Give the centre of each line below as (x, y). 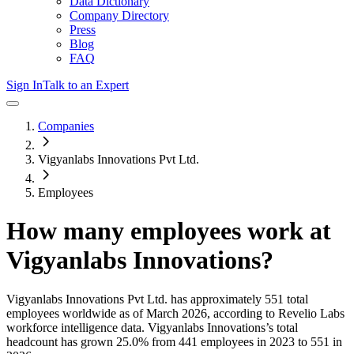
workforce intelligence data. (75, 327)
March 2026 (177, 313)
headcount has (43, 341)
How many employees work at (169, 231)
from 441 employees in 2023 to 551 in (245, 341)
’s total (282, 327)
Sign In (24, 85)
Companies (66, 126)
